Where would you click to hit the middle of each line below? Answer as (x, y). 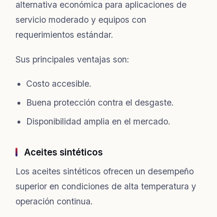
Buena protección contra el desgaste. (100, 102)
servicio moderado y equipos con (81, 19)
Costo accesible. (59, 83)
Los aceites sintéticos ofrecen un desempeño (105, 171)
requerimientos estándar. (64, 34)
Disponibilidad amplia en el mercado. (98, 121)
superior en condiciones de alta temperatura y (106, 186)
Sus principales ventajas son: (72, 59)
